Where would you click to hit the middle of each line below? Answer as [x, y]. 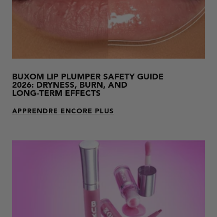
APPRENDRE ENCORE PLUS [63, 112]
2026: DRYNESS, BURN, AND [70, 86]
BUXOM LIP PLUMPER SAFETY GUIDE [88, 77]
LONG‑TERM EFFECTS [56, 94]
